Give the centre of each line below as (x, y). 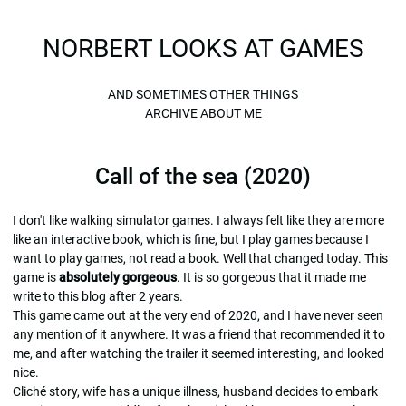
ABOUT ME (231, 113)
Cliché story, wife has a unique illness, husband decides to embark (195, 391)
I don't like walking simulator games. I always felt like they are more (198, 220)
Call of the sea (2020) (203, 176)
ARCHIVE (171, 113)
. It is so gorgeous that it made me (271, 277)
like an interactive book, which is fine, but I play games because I (191, 239)
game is (36, 277)
